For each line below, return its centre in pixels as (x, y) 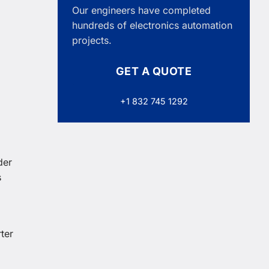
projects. (92, 40)
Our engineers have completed (141, 10)
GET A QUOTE (154, 71)
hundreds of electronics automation (152, 25)
